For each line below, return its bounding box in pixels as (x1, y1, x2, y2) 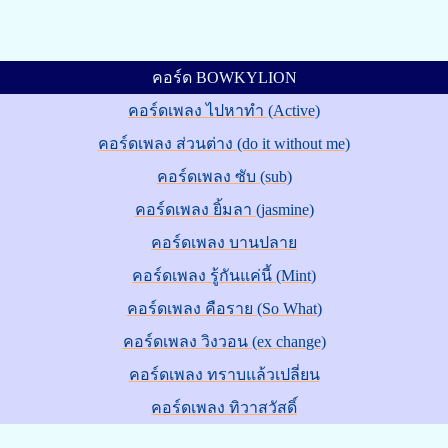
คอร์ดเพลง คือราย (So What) (126, 300, 322, 317)
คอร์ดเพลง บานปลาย (151, 234, 297, 251)
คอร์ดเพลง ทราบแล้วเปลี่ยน (128, 366, 320, 383)
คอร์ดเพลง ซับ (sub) (156, 168, 292, 185)
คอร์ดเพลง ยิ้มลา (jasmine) (134, 201, 314, 218)
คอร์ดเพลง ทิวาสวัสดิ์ (151, 399, 297, 416)
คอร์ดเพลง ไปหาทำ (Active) (128, 102, 320, 119)
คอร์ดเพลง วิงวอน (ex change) (122, 333, 326, 350)
